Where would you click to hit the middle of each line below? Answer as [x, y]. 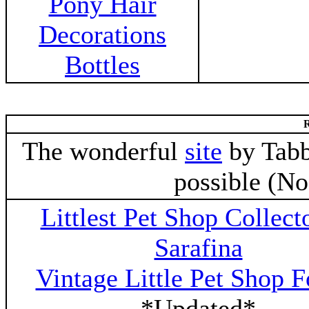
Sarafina [198, 248]
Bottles [102, 65]
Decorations [102, 34]
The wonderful [103, 151]
